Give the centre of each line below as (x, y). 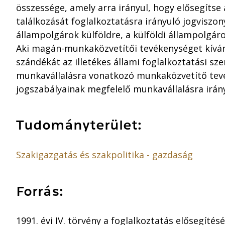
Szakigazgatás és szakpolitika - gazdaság (104, 155)
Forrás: (40, 191)
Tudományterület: (79, 126)
